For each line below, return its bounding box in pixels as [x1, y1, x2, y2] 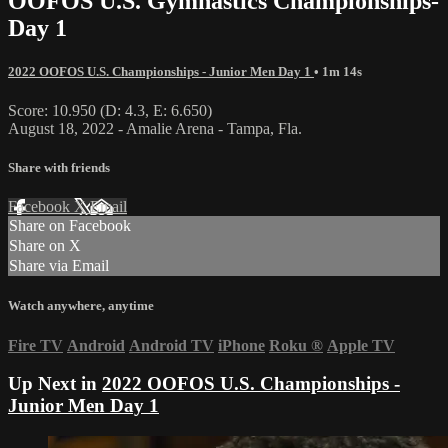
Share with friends [8, 160, 110, 176]
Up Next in [8, 373, 102, 395]
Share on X [9, 237, 81, 255]
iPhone [218, 336, 265, 354]
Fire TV [8, 336, 63, 354]
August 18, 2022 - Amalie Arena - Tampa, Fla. [8, 119, 302, 137]
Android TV [129, 336, 214, 354]
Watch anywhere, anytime [8, 298, 154, 314]
